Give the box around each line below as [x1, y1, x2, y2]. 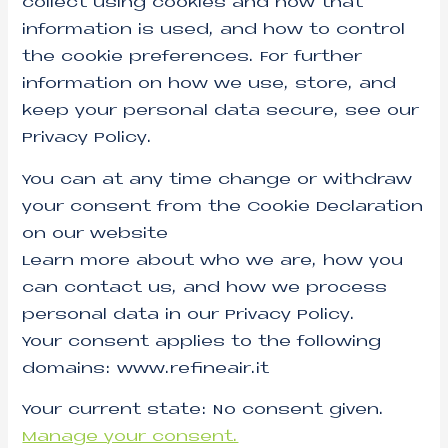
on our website [22, 226, 169, 242]
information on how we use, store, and [22, 77, 397, 93]
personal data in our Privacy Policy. [22, 307, 356, 323]
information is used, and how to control [22, 23, 406, 39]
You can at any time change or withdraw [22, 172, 413, 188]
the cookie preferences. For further [22, 50, 363, 66]
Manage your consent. [22, 430, 239, 446]
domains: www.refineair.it [22, 361, 270, 377]
